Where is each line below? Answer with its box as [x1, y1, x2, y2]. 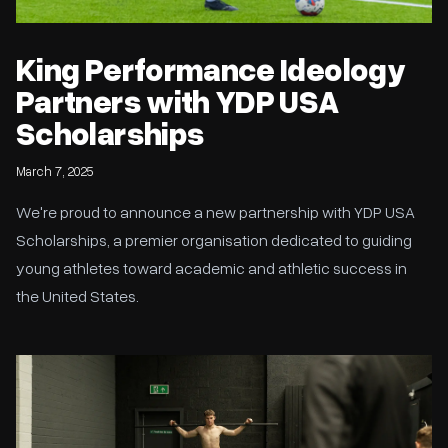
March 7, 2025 [16, 162, 94, 180]
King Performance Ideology [16, 44, 405, 93]
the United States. [16, 285, 139, 307]
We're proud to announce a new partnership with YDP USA [16, 201, 415, 223]
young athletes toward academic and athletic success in [16, 257, 407, 279]
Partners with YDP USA [16, 76, 339, 125]
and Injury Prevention [16, 374, 153, 393]
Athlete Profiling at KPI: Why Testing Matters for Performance [16, 355, 408, 374]
